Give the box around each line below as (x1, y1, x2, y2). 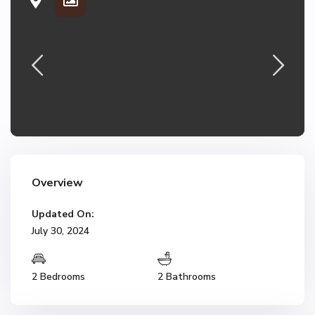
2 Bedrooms (32, 270, 85, 283)
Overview (32, 175, 83, 191)
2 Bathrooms (157, 270, 216, 283)
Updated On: (32, 207, 94, 221)
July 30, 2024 (32, 224, 89, 238)
